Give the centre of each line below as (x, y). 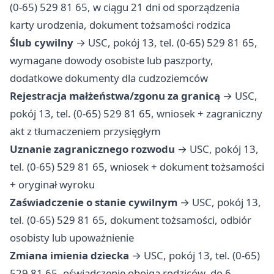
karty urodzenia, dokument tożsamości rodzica (120, 25)
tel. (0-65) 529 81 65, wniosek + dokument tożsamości (137, 167)
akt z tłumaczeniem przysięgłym (85, 131)
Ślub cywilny (42, 43)
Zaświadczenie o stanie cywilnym (94, 202)
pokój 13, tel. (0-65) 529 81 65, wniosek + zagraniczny (136, 114)
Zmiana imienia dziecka (69, 256)
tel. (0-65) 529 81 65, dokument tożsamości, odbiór (131, 220)
